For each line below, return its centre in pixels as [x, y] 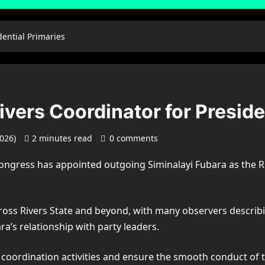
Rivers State [46, 211]
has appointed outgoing [91, 165]
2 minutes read [62, 138]
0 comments [134, 138]
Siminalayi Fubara [187, 165]
